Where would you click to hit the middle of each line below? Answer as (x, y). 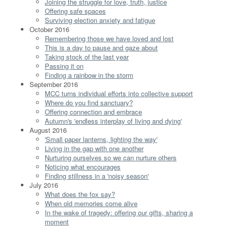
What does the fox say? (80, 194)
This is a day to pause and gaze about (101, 47)
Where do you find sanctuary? (89, 102)
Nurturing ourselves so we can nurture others (111, 157)
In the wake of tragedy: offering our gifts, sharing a (119, 212)
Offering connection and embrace (93, 111)
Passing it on (64, 66)
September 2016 (54, 84)
